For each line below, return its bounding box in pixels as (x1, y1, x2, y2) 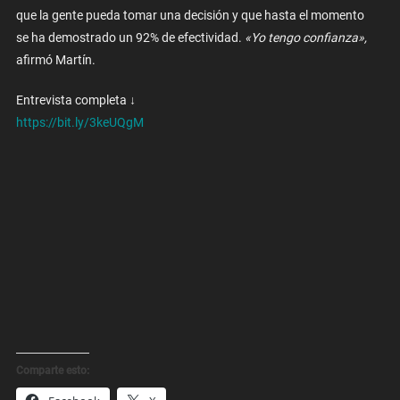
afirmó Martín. (15, 53, 96, 68)
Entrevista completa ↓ (15, 93, 136, 108)
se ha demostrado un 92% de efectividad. (15, 30, 245, 46)
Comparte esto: (15, 364, 89, 378)
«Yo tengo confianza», (244, 30, 367, 46)
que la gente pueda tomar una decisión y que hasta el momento (15, 8, 364, 23)
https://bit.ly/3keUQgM (15, 115, 144, 130)
